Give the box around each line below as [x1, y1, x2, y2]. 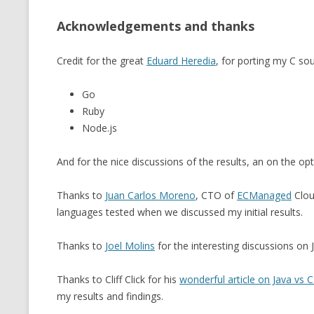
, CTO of [195, 189, 237, 202]
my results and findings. [56, 289, 163, 303]
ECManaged [236, 189, 292, 202]
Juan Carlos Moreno [104, 189, 196, 202]
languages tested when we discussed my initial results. [56, 205, 303, 219]
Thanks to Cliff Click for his [56, 273, 179, 286]
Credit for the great [56, 54, 146, 67]
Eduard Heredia [146, 54, 216, 67]
